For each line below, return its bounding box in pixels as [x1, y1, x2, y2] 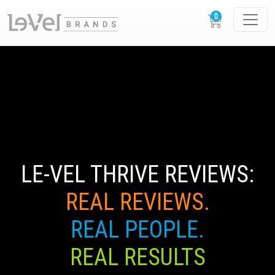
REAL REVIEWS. [65, 188, 210, 216]
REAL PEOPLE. [71, 216, 204, 244]
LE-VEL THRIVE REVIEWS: [21, 161, 254, 188]
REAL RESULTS [69, 244, 206, 271]
